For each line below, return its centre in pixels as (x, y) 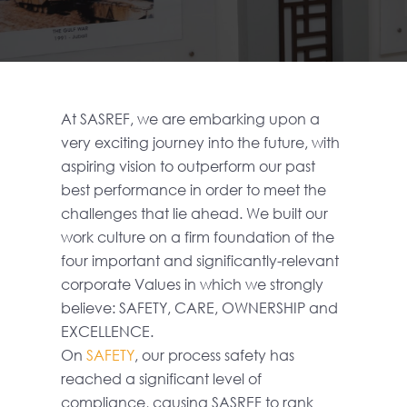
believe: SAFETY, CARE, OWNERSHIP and (200, 308)
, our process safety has (215, 355)
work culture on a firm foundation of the (198, 237)
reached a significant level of (162, 378)
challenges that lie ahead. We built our (195, 213)
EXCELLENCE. (108, 331)
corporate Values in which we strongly (193, 284)
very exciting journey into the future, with (201, 142)
